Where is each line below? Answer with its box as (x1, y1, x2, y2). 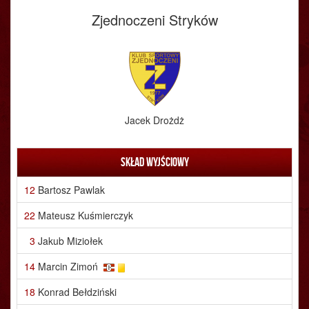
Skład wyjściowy (120, 155, 189, 169)
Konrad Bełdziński (38, 285, 117, 299)
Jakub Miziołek (38, 234, 103, 248)
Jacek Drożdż (125, 113, 184, 127)
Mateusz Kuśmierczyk (38, 208, 133, 222)
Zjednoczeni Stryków (91, 10, 218, 30)
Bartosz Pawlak (38, 183, 105, 197)
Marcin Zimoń (38, 259, 98, 273)
